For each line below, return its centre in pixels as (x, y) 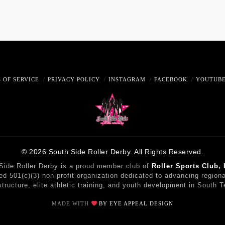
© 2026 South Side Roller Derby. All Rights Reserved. (113, 152)
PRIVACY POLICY (74, 79)
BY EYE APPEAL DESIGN (136, 204)
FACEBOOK (171, 79)
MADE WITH (71, 204)
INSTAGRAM (127, 79)
